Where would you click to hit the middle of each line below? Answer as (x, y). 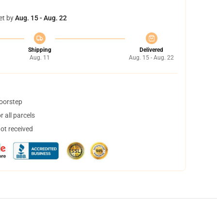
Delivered (151, 50)
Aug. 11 (39, 58)
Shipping (39, 50)
